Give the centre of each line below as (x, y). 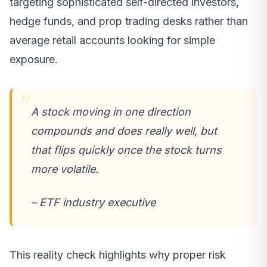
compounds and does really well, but (124, 131)
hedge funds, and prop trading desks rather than (129, 21)
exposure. (34, 59)
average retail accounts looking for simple (112, 40)
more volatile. (65, 169)
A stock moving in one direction (111, 111)
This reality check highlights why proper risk (118, 254)
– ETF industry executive (93, 202)
